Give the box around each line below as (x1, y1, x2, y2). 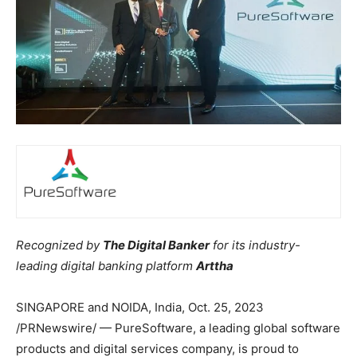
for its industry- (210, 237, 300, 253)
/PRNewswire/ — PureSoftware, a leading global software (16, 320, 340, 336)
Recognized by (16, 237, 103, 253)
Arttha (196, 258, 233, 274)
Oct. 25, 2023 (188, 300, 264, 316)
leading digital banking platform (16, 258, 196, 274)
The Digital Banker (103, 237, 210, 253)
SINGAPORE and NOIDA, (16, 300, 155, 316)
